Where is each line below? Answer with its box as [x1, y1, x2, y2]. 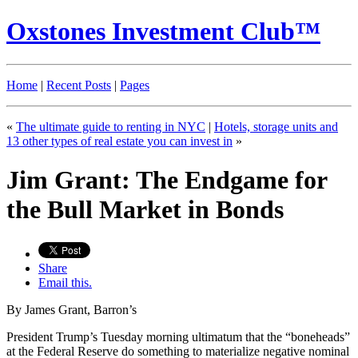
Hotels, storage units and [214, 119, 338, 133]
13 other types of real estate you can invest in [6, 133, 233, 148]
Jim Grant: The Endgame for [6, 165, 327, 195]
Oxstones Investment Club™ [6, 17, 320, 46]
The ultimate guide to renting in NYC [16, 119, 205, 133]
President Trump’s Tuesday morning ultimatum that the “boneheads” [6, 329, 350, 344]
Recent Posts [46, 78, 111, 92]
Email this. [38, 275, 92, 289]
